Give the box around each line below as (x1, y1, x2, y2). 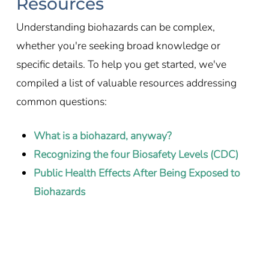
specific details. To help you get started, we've (16, 56, 226, 71)
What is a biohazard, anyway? (34, 128, 172, 144)
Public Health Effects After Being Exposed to (34, 166, 240, 181)
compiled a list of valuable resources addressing (16, 75, 237, 90)
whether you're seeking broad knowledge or (16, 38, 220, 53)
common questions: (16, 94, 107, 109)
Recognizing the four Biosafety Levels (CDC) (34, 147, 238, 162)
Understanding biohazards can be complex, (16, 19, 215, 34)
